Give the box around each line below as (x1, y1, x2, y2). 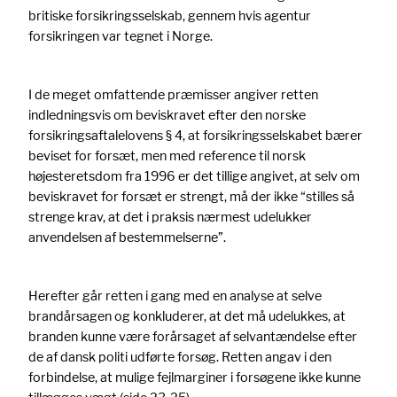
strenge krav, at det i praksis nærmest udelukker (28, 208, 312, 224)
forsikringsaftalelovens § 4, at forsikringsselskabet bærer (28, 127, 362, 143)
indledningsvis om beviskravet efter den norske (28, 106, 306, 122)
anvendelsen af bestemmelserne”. (28, 229, 226, 245)
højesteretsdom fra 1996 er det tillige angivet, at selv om (28, 167, 360, 183)
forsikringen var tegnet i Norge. (28, 27, 213, 43)
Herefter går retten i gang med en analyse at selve (28, 287, 322, 303)
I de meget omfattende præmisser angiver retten (28, 86, 318, 102)
